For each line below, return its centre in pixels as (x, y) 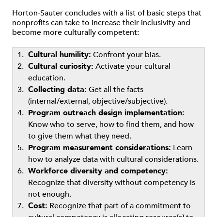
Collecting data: (57, 90)
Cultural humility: (60, 55)
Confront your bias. (126, 55)
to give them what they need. (80, 136)
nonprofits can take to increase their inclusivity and (101, 23)
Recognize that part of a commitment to (119, 206)
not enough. (50, 194)
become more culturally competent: (76, 33)
